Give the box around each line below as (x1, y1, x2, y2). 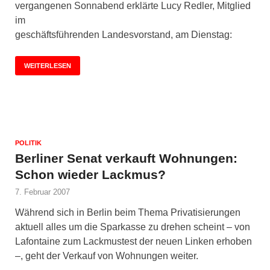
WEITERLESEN (24, 61, 71, 69)
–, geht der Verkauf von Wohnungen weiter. (15, 250, 198, 261)
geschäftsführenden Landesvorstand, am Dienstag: (15, 29, 232, 40)
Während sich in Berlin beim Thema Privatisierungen (15, 207, 240, 218)
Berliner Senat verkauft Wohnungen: (15, 151, 237, 165)
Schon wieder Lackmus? (15, 167, 166, 181)
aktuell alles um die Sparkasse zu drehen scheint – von (15, 221, 250, 232)
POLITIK (15, 139, 42, 146)
